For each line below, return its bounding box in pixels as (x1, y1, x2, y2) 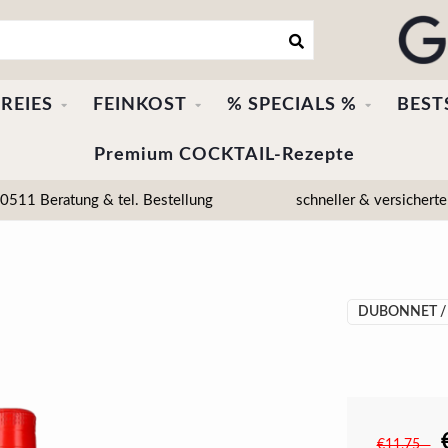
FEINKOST (92, 96, 187, 114)
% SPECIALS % (226, 96, 357, 114)
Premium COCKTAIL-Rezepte (93, 146, 355, 164)
